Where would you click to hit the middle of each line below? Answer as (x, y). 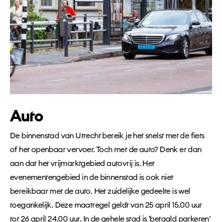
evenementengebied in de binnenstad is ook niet (92, 177)
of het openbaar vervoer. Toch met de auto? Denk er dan (106, 150)
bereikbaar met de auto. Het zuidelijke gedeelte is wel (100, 191)
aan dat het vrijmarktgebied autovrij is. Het (82, 164)
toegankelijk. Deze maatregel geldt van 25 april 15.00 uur (106, 205)
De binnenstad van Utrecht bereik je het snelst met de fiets (107, 136)
